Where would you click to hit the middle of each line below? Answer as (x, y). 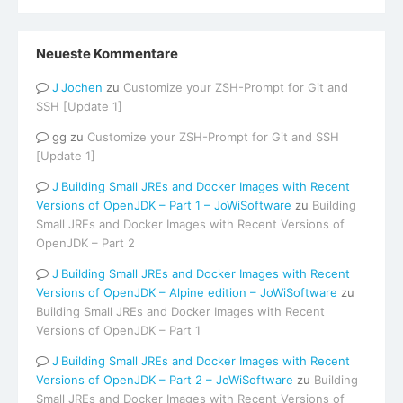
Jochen (81, 87)
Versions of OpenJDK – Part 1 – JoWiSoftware (164, 205)
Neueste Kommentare (107, 54)
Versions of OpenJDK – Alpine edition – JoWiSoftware (187, 292)
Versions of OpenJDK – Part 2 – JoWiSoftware (165, 379)
